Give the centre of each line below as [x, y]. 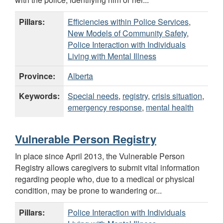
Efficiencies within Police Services [128, 21]
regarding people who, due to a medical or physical [105, 179]
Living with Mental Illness [112, 56]
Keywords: [39, 96]
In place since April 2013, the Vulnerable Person [100, 156]
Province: [37, 76]
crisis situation [177, 96]
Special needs [93, 96]
